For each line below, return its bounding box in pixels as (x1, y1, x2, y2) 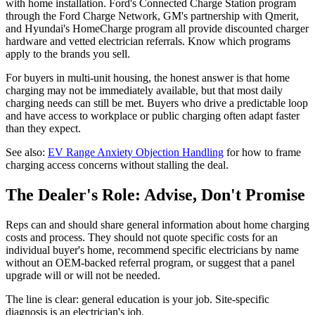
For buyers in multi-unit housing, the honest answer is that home (6, 71, 290, 84)
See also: (6, 146, 48, 158)
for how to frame (224, 146, 301, 158)
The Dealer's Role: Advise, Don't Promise (6, 185, 305, 204)
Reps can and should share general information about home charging (6, 218, 309, 231)
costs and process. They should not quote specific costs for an (6, 231, 278, 243)
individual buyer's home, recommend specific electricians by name (6, 243, 299, 256)
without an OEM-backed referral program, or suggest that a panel (6, 256, 295, 269)
